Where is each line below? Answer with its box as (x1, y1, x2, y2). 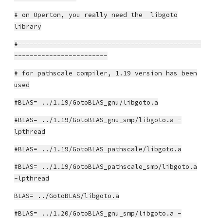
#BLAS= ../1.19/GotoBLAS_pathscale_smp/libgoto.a (14, 163, 198, 171)
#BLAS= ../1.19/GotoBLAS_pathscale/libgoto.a (14, 145, 182, 153)
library (14, 22, 42, 31)
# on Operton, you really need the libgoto (14, 11, 178, 19)
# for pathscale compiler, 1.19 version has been (14, 69, 198, 77)
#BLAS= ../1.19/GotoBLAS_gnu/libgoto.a (14, 98, 159, 107)
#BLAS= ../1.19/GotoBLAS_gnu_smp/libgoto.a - (14, 116, 182, 124)
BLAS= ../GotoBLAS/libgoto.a (14, 192, 120, 200)
